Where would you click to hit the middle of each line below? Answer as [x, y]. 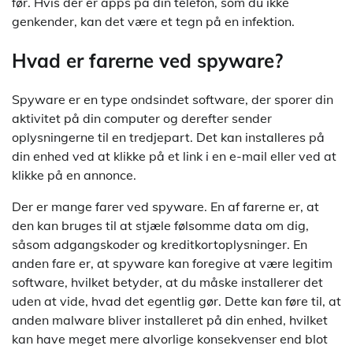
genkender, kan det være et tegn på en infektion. [153, 21]
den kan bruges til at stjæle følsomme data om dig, [160, 226]
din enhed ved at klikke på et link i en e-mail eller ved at [174, 156]
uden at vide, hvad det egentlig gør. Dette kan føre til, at [176, 301]
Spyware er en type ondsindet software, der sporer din [173, 100]
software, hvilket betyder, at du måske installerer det [167, 282]
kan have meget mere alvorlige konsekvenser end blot [170, 339]
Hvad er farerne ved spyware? [147, 60]
